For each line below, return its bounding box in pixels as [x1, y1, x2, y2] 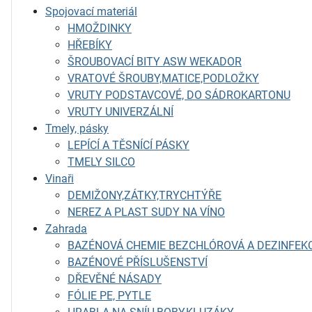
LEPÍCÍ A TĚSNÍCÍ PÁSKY [68, 139, 189, 152]
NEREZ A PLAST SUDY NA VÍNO [68, 205, 225, 219]
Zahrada [45, 222, 87, 235]
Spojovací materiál [45, 5, 137, 18]
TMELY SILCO [68, 155, 135, 169]
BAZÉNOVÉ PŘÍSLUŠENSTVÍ [68, 256, 208, 269]
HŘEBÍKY [68, 38, 112, 52]
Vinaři [45, 172, 74, 185]
